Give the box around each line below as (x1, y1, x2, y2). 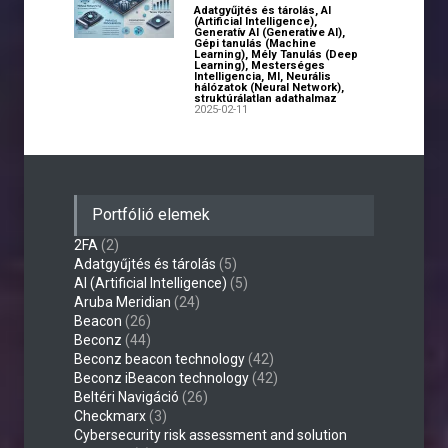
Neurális (286, 70, 331, 83)
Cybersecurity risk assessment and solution (74, 427, 347, 443)
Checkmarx (74, 408, 146, 424)
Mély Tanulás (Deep (251, 48, 358, 61)
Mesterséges (251, 59, 325, 72)
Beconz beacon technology (74, 351, 245, 367)
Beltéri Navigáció (74, 389, 179, 405)
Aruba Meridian (74, 294, 171, 310)
